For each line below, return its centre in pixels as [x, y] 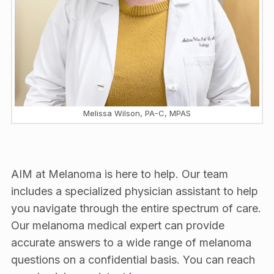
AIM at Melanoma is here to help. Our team [119, 174]
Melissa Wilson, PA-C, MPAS [137, 113]
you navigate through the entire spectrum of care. [136, 209]
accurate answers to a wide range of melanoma [131, 243]
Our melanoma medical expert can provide [117, 226]
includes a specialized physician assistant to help [134, 191]
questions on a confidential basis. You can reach [133, 260]
